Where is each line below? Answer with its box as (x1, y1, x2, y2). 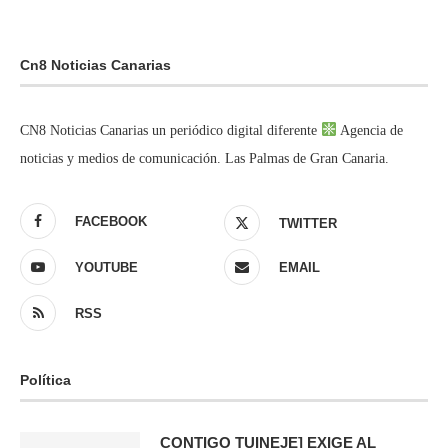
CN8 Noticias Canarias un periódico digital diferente (20, 122, 321, 138)
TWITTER (279, 215, 337, 231)
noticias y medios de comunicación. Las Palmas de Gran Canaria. (20, 150, 389, 166)
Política (20, 371, 71, 388)
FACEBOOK (75, 213, 147, 229)
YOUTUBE (75, 259, 138, 275)
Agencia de (336, 122, 403, 138)
